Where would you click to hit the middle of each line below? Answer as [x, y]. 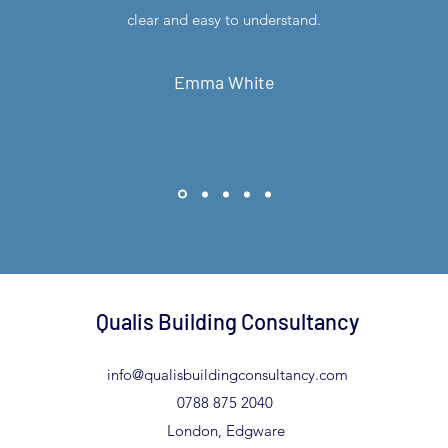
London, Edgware [225, 430]
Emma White [224, 82]
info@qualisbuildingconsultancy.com [227, 374]
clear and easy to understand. [224, 19]
